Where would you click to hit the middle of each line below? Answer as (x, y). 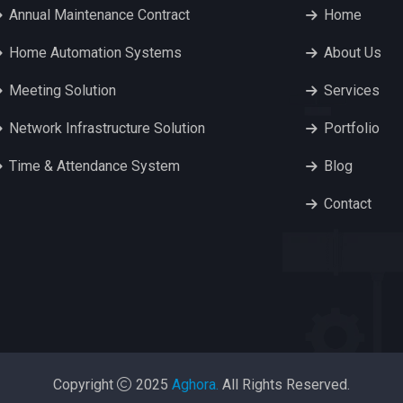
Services (351, 91)
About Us (352, 53)
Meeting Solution (63, 91)
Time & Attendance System (95, 166)
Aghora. (195, 384)
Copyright (85, 384)
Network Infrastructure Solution (107, 129)
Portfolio (351, 129)
